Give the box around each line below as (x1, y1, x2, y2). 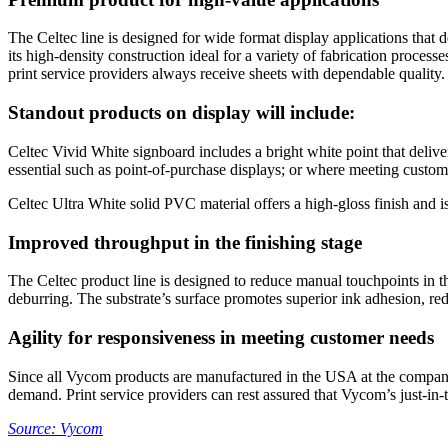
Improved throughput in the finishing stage (8, 231, 362, 253)
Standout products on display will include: (8, 102, 355, 124)
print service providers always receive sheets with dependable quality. (8, 65, 445, 83)
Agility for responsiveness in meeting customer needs (8, 327, 434, 349)
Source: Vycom (8, 419, 103, 437)
